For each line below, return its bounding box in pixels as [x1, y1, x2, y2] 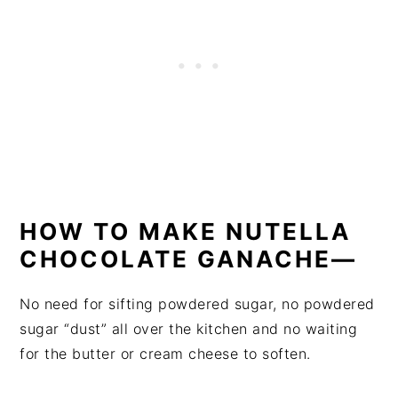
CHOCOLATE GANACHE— [20, 245, 358, 273]
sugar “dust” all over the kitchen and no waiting [20, 320, 358, 338]
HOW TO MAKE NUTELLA [20, 218, 352, 245]
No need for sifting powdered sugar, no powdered [20, 295, 375, 313]
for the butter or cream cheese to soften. [20, 345, 311, 362]
